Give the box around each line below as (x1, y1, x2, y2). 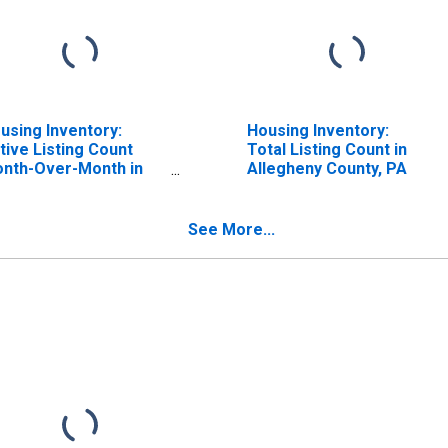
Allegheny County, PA (246, 158, 407, 178)
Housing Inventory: (246, 120, 389, 140)
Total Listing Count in (246, 139, 407, 159)
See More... (188, 219, 275, 239)
